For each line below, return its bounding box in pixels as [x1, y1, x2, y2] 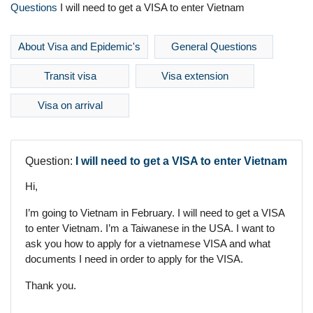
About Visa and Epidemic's [18, 41, 140, 52]
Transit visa [43, 70, 96, 82]
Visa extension [161, 70, 228, 82]
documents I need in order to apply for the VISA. [25, 253, 243, 265]
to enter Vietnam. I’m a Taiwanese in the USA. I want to [25, 222, 275, 234]
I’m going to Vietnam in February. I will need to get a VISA [25, 207, 284, 219]
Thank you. [25, 279, 76, 291]
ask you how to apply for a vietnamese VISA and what [25, 238, 270, 249]
